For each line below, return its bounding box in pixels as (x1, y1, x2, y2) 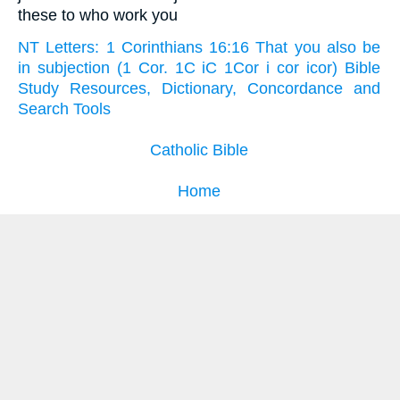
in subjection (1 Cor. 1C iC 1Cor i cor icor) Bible (18, 58, 380, 77)
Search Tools (18, 99, 111, 118)
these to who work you (18, 5, 178, 24)
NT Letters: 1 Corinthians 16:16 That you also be (18, 37, 380, 56)
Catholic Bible (150, 140, 248, 159)
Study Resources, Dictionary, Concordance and (18, 79, 380, 97)
